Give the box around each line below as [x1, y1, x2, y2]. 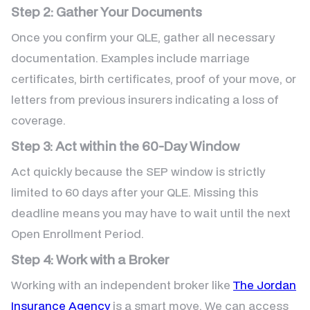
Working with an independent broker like [11, 277, 233, 293]
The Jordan [233, 277, 296, 293]
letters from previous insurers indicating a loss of [11, 91, 279, 108]
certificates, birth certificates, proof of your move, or [11, 71, 296, 87]
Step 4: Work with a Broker [11, 250, 169, 268]
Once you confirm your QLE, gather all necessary [11, 29, 275, 46]
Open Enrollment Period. [11, 226, 144, 242]
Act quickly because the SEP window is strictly [11, 163, 265, 180]
